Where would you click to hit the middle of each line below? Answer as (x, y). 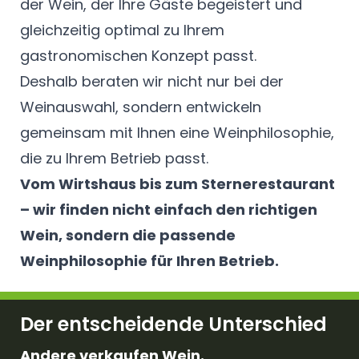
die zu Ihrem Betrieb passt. (114, 158)
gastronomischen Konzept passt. (138, 55)
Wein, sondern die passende (128, 235)
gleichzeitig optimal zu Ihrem (122, 30)
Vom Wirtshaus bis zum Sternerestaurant (177, 184)
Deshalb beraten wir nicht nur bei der (152, 81)
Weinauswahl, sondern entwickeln (141, 107)
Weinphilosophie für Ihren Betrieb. (149, 260)
